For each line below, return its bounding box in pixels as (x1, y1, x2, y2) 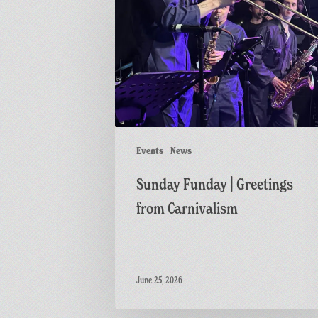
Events (136, 143, 163, 157)
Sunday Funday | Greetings (136, 174, 293, 193)
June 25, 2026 (136, 274, 182, 286)
